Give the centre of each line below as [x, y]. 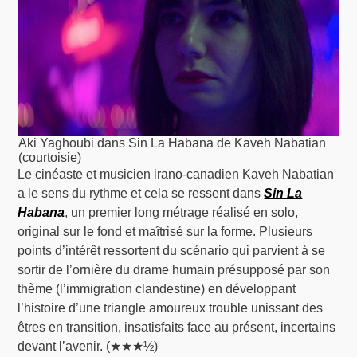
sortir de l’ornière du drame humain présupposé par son [174, 270]
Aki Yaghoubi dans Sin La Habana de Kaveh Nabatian [172, 143]
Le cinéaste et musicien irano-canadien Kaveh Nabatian [176, 175]
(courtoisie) [49, 158]
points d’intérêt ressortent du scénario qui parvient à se [172, 251]
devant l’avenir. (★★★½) [88, 347]
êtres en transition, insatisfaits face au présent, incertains [177, 328]
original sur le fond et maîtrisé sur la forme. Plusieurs [165, 232]
